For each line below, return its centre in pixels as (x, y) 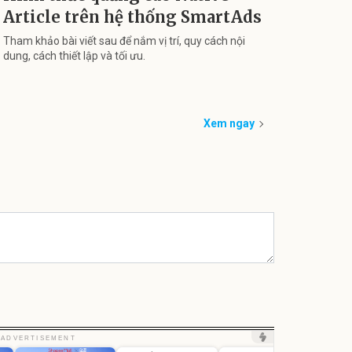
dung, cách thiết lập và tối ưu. (74, 55)
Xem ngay (229, 124)
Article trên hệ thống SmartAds (132, 16)
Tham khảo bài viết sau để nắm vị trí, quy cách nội (124, 40)
